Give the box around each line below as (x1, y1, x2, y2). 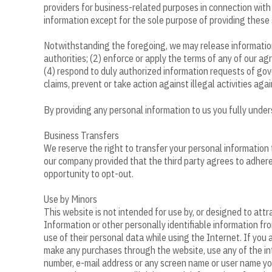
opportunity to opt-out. (44, 167, 134, 180)
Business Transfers (44, 129, 119, 141)
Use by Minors (44, 193, 97, 206)
